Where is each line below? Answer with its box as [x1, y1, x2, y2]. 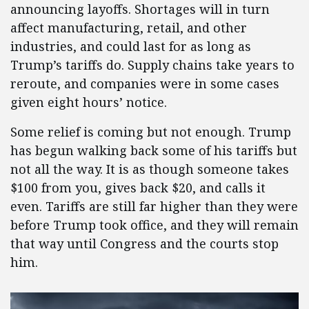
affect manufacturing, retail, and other [10, 19, 247, 37]
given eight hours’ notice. [10, 94, 167, 111]
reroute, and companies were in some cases [10, 75, 279, 92]
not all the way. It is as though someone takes [10, 161, 289, 178]
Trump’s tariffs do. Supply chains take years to [10, 57, 295, 74]
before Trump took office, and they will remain [10, 217, 299, 234]
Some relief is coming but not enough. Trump [10, 123, 291, 141]
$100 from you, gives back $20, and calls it [10, 179, 266, 197]
